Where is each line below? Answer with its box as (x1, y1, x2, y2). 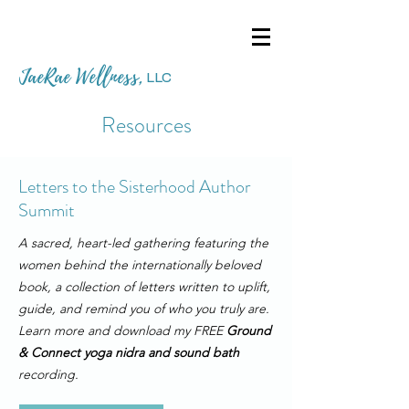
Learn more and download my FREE (18, 322, 226, 339)
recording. (18, 366, 79, 383)
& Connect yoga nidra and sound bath (18, 344, 239, 361)
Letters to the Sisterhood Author (18, 173, 250, 200)
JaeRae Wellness (18, 62, 139, 91)
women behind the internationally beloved (18, 257, 261, 273)
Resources (100, 110, 192, 141)
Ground (226, 322, 271, 339)
